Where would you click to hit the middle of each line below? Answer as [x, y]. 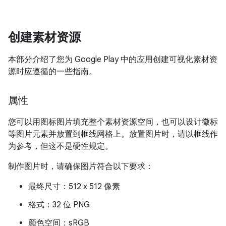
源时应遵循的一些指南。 [52, 72]
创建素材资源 [44, 37]
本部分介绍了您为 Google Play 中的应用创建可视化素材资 [113, 60]
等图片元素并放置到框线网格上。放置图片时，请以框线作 [113, 134]
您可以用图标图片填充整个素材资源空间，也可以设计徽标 [113, 122]
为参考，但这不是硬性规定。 [61, 146]
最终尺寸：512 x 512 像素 [74, 187]
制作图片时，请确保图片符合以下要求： [81, 166]
